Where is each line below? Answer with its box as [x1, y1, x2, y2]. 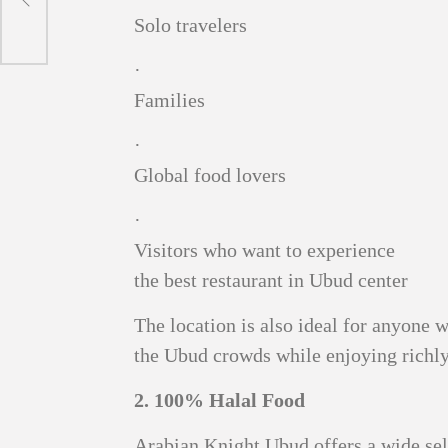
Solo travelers [134, 14, 248, 37]
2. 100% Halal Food [134, 389, 306, 412]
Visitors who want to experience [134, 239, 396, 262]
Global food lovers [134, 164, 287, 187]
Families [134, 89, 206, 112]
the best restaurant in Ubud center [134, 269, 409, 292]
